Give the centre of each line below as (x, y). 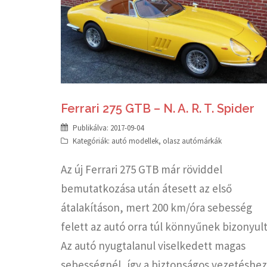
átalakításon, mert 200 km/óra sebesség (156, 207)
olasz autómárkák (192, 141)
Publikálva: (91, 128)
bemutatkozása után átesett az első (146, 188)
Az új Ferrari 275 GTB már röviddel (142, 169)
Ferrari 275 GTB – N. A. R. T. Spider (158, 108)
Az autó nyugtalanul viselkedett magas (153, 245)
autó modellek (135, 141)
